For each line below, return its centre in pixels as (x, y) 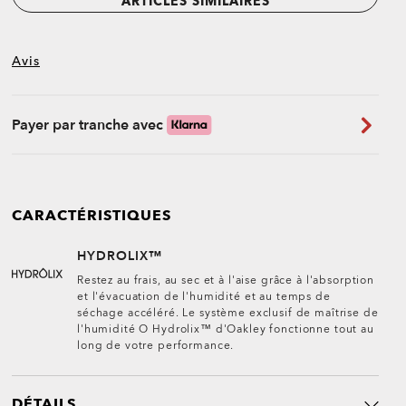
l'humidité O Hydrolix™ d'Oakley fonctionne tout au (226, 329)
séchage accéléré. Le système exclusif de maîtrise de (228, 313)
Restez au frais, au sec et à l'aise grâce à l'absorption (226, 280)
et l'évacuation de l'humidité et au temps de (204, 297)
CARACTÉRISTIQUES (92, 216)
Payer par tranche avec (87, 125)
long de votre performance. (156, 346)
